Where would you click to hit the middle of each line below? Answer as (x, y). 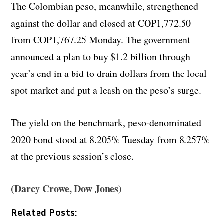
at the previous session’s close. (73, 156)
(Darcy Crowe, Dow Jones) (67, 188)
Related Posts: (44, 211)
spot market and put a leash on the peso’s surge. (106, 90)
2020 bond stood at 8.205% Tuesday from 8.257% (110, 139)
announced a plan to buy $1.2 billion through (101, 56)
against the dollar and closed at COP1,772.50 (101, 23)
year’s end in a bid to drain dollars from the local (109, 73)
